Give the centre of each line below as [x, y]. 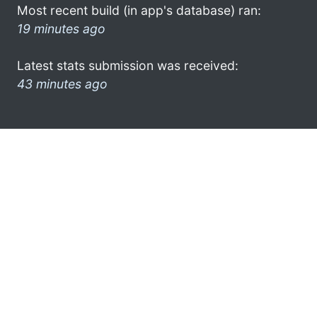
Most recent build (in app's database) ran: [139, 10]
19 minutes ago [61, 28]
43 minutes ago [62, 83]
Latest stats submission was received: [128, 65]
